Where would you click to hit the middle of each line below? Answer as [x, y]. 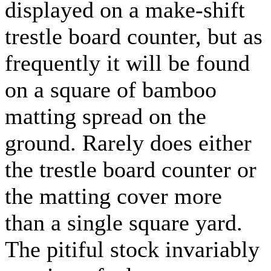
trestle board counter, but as [134, 36]
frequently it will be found [127, 63]
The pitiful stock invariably [132, 249]
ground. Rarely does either [128, 142]
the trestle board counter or [131, 169]
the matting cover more [113, 196]
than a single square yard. [124, 222]
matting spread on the [106, 116]
